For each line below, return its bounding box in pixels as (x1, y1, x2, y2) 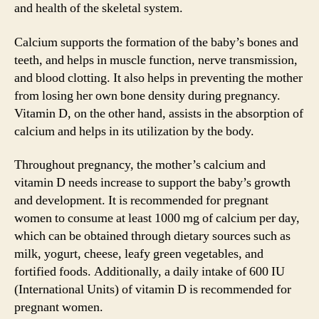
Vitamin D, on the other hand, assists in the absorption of (14, 105, 303, 122)
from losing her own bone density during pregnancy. (14, 87, 281, 104)
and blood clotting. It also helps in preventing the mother (14, 69, 303, 86)
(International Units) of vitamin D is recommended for (14, 281, 291, 298)
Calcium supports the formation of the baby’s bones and (14, 33, 298, 51)
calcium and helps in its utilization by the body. (14, 122, 254, 140)
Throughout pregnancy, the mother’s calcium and (14, 157, 266, 173)
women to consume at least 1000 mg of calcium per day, (14, 210, 300, 226)
